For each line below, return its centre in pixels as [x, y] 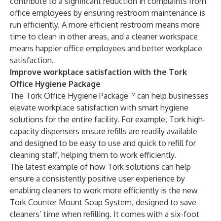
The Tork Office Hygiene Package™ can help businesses [109, 96]
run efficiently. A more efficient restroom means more [105, 25]
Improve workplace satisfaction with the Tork [98, 72]
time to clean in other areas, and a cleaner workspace [104, 37]
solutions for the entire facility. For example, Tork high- [108, 119]
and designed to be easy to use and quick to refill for [103, 143]
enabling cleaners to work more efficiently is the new [104, 190]
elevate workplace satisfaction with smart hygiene [99, 108]
